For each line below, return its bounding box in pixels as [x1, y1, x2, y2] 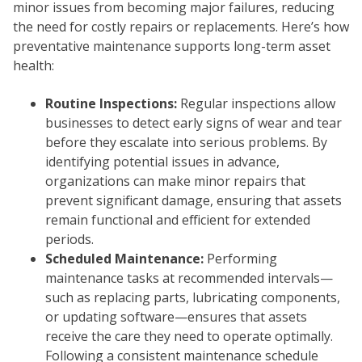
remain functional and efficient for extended [45, 210, 310, 229]
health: [13, 57, 54, 75]
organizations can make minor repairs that [45, 171, 305, 190]
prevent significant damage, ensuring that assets [45, 191, 342, 209]
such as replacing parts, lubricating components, [45, 288, 340, 306]
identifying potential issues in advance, [45, 152, 280, 170]
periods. [45, 229, 94, 248]
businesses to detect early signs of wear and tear [45, 113, 342, 132]
